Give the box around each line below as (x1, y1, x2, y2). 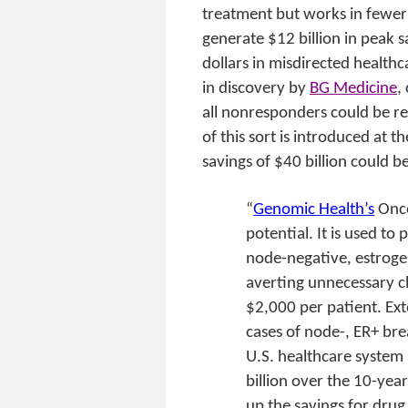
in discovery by (202, 80, 310, 97)
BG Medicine (310, 80, 397, 97)
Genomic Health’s (253, 201, 374, 219)
